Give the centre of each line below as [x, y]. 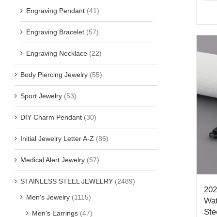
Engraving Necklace [57, 53]
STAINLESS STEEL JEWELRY [67, 181]
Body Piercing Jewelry [54, 74]
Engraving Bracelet [55, 32]
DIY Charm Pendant [51, 117]
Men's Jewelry [48, 197]
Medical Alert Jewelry [53, 160]
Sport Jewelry [41, 96]
